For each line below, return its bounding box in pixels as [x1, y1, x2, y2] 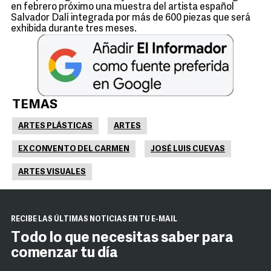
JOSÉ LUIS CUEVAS [151, 145, 225, 153]
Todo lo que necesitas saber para [11, 231, 233, 246]
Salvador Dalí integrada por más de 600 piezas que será [11, 13, 250, 23]
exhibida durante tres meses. [11, 24, 137, 34]
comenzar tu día [11, 246, 118, 261]
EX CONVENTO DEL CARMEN [18, 145, 129, 153]
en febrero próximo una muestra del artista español [11, 2, 234, 12]
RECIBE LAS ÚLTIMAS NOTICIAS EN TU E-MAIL [11, 216, 177, 223]
